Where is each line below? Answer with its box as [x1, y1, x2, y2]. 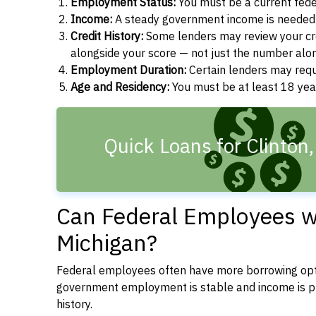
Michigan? [56, 226, 157, 260]
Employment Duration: [71, 62, 186, 79]
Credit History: [71, 28, 143, 45]
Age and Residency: [71, 79, 169, 96]
